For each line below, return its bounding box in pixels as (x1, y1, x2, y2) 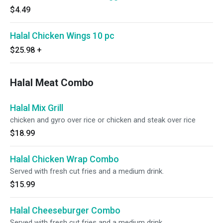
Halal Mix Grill (10, 103, 63, 113)
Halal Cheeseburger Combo (10, 205, 120, 216)
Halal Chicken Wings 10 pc (10, 30, 114, 41)
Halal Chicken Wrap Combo (10, 154, 119, 164)
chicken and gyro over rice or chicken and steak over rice (10, 115, 196, 124)
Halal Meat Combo (10, 77, 94, 89)
